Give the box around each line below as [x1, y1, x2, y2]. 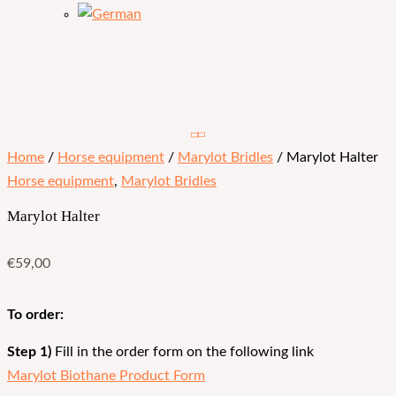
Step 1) [7, 346, 51, 360]
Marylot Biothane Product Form [7, 369, 205, 384]
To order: [7, 308, 64, 322]
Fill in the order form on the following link [51, 346, 314, 360]
